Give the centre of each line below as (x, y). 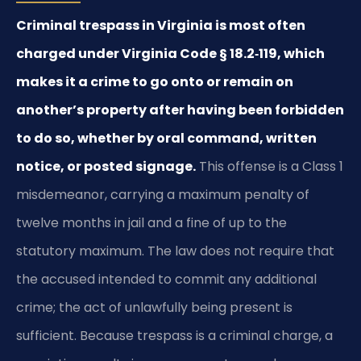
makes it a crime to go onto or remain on (155, 81)
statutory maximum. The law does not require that (175, 251)
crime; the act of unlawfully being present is (154, 307)
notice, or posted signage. (106, 166)
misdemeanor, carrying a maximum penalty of (163, 194)
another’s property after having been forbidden (180, 110)
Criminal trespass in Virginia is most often (161, 25)
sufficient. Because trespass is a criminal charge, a (174, 335)
